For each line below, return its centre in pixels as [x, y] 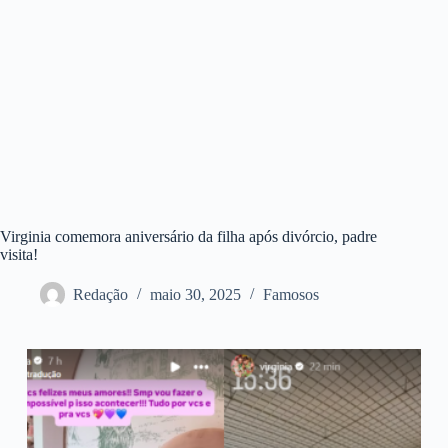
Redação [100, 295]
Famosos [291, 295]
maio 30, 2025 [195, 295]
